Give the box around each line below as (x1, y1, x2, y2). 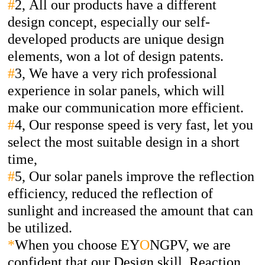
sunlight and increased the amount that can (8, 203, 254, 219)
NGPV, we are (150, 237, 231, 253)
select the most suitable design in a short (8, 134, 240, 150)
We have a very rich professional (25, 66, 218, 82)
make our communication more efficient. (8, 100, 248, 116)
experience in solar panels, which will (8, 83, 225, 99)
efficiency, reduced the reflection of (8, 186, 214, 202)
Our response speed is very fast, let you (25, 117, 254, 133)
